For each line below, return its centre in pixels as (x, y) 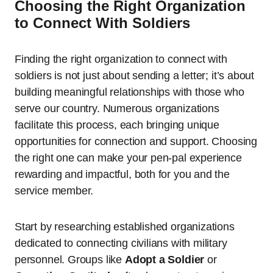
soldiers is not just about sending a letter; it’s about (135, 75)
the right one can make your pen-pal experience (128, 158)
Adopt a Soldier (165, 259)
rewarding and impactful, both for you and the (122, 174)
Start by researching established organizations (125, 226)
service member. (54, 190)
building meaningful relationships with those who (129, 92)
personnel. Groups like (70, 259)
